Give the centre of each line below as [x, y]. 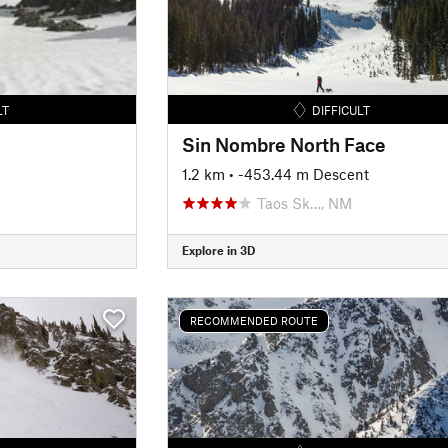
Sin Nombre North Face [283, 144]
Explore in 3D [218, 250]
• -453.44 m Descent [298, 173]
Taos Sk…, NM [304, 202]
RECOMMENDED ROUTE [253, 320]
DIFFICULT [341, 109]
